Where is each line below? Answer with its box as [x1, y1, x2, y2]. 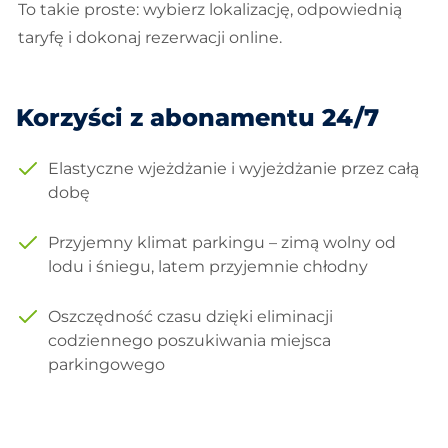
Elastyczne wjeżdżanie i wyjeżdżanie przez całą [48, 159, 419, 178]
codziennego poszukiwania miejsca [48, 331, 331, 350]
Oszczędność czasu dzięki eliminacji [48, 307, 333, 326]
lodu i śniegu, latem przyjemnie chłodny [48, 257, 368, 276]
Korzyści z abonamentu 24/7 [16, 103, 379, 132]
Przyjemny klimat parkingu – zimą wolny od [48, 233, 396, 252]
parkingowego [48, 355, 165, 374]
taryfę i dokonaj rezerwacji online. [18, 28, 282, 47]
